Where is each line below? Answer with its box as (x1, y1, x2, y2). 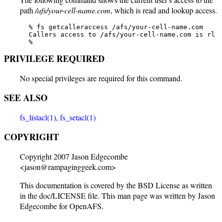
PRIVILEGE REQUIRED (4, 52, 105, 65)
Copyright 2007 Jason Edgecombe (20, 151, 128, 162)
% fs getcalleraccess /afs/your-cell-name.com (17, 23, 203, 31)
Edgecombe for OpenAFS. (20, 201, 104, 211)
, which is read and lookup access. (111, 5, 217, 15)
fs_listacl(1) (20, 112, 56, 122)
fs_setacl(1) (60, 112, 96, 122)
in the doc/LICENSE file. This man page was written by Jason (20, 190, 215, 201)
